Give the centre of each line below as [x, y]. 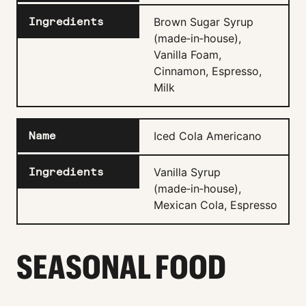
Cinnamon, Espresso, [208, 71]
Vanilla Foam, [187, 55]
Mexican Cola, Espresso [215, 205]
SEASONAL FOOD [121, 267]
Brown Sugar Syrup [204, 22]
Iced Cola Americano [208, 136]
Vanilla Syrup [187, 172]
